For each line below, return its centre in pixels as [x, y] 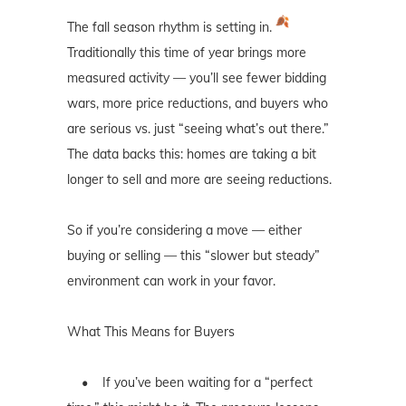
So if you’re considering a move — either [184, 231]
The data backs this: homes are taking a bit [192, 155]
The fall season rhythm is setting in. [171, 28]
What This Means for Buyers [151, 332]
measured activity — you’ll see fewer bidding [197, 78]
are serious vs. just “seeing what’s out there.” [198, 129]
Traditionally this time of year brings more [187, 53]
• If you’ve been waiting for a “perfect [190, 383]
